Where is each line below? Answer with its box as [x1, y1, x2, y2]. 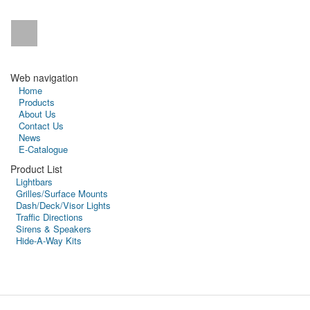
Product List [10, 162, 62, 176]
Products [19, 95, 55, 109]
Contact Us [19, 119, 64, 133]
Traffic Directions [16, 210, 83, 224]
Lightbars [16, 175, 53, 189]
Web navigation [10, 71, 78, 85]
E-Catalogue [19, 143, 68, 156]
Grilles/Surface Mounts [16, 187, 108, 201]
